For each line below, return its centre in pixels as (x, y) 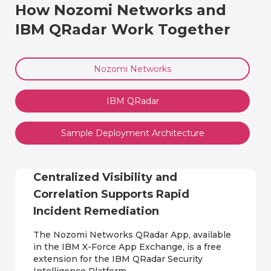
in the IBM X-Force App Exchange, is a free (127, 247)
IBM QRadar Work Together (123, 29)
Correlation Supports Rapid (111, 194)
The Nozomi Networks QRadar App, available (132, 234)
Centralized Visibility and (105, 177)
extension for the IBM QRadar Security (118, 259)
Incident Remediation (96, 211)
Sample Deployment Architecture (132, 133)
